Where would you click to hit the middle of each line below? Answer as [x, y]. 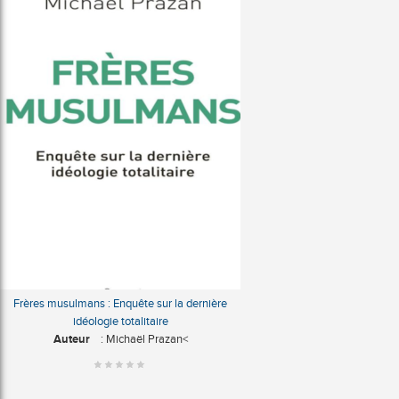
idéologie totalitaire [120, 321]
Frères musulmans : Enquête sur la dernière [120, 303]
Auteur [71, 338]
